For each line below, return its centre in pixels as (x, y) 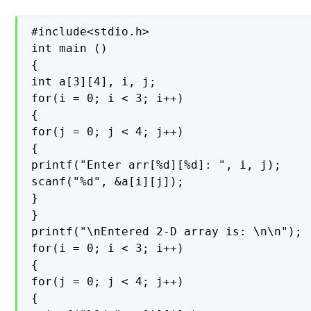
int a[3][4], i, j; (94, 82)
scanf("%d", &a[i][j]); (108, 182)
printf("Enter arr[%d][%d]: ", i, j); (157, 165)
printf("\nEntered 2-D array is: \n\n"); (167, 232)
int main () (70, 49)
